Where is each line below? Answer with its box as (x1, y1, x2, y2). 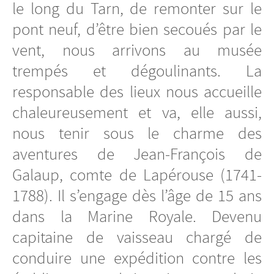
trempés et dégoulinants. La (12, 61, 262, 82)
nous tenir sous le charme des (12, 123, 262, 144)
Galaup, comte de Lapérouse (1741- (12, 165, 262, 186)
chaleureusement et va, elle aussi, (12, 102, 262, 124)
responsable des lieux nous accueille (12, 81, 262, 103)
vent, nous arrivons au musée (12, 40, 262, 61)
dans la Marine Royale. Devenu (12, 206, 262, 228)
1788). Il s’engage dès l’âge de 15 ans (12, 185, 262, 207)
